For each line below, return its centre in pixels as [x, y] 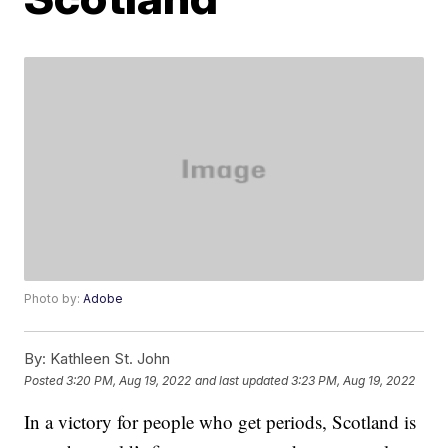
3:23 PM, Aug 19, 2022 [353, 380]
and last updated [242, 380]
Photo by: [54, 299]
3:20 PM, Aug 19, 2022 [129, 380]
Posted [45, 380]
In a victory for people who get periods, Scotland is [220, 422]
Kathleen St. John [108, 359]
